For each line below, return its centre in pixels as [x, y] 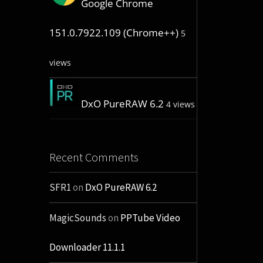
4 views [180, 104]
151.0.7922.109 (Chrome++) [114, 33]
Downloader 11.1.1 [87, 247]
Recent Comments [94, 157]
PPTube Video [150, 218]
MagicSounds [77, 218]
